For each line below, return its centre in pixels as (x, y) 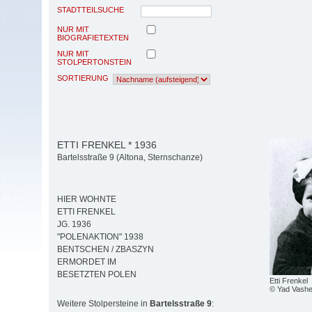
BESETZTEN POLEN (97, 275)
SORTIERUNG (83, 78)
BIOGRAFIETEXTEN (93, 37)
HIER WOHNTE (87, 200)
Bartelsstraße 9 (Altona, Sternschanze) (130, 158)
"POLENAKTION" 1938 (100, 237)
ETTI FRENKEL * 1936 (107, 145)
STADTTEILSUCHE (91, 9)
